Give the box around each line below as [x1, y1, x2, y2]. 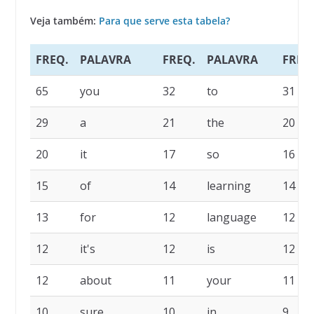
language [206, 210, 257, 226]
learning [206, 178, 251, 194]
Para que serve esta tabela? [98, 14, 230, 28]
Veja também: [29, 14, 99, 28]
